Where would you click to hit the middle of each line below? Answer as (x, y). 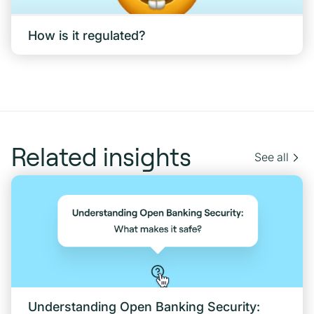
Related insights (101, 157)
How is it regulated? (87, 36)
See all (272, 157)
